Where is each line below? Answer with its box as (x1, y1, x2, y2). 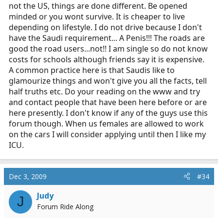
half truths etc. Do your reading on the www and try (9, 86, 200, 97)
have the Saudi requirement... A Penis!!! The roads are (9, 32, 205, 43)
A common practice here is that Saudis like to (9, 64, 175, 75)
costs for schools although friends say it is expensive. (9, 54, 204, 65)
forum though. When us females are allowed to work (9, 118, 204, 129)
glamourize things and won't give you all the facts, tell (9, 75, 207, 86)
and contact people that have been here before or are (9, 96, 207, 108)
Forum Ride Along (37, 201, 93, 211)
